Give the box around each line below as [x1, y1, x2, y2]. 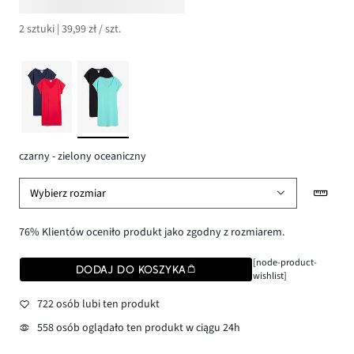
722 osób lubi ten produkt [36, 296, 160, 313]
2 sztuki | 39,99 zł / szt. [19, 21, 121, 38]
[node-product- [252, 254, 317, 269]
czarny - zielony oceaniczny [19, 148, 146, 164]
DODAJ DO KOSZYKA [75, 262, 186, 276]
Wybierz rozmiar [30, 185, 107, 201]
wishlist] [252, 268, 287, 283]
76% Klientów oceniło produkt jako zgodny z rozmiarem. [19, 224, 284, 240]
